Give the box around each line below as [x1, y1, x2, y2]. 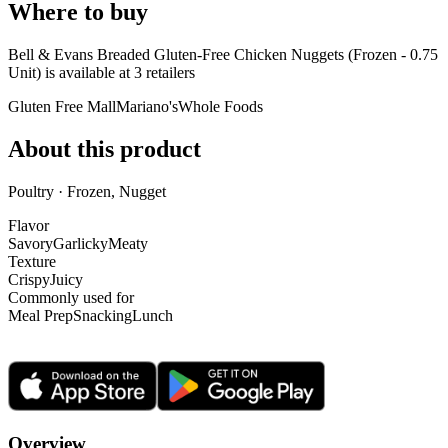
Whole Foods [178, 97, 263, 115]
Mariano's [116, 97, 178, 115]
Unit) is [8, 63, 59, 81]
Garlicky [53, 234, 108, 252]
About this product [8, 135, 201, 162]
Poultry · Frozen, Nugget [8, 182, 166, 200]
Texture [8, 252, 56, 270]
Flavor [8, 216, 49, 234]
